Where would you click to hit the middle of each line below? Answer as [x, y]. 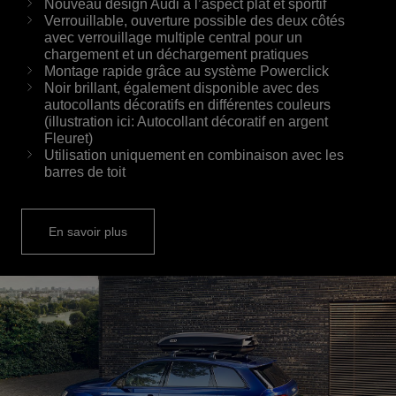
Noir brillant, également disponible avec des [182, 88]
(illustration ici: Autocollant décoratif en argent [186, 121]
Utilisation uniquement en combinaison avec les [194, 155]
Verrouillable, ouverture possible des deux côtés [194, 20]
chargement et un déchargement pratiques [176, 54]
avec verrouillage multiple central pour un [173, 37]
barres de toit [85, 171]
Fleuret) [69, 138]
